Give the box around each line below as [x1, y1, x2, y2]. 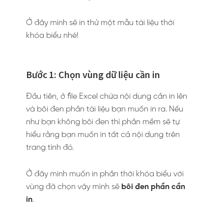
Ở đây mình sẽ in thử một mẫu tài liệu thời [26, 19, 174, 27]
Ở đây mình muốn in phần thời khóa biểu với [26, 170, 184, 178]
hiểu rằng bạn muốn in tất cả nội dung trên [26, 131, 180, 139]
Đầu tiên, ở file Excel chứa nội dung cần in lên [26, 92, 187, 101]
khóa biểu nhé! [26, 31, 79, 40]
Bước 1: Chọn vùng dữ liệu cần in [26, 68, 160, 81]
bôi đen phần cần [121, 183, 185, 191]
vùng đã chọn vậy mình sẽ [26, 183, 121, 191]
